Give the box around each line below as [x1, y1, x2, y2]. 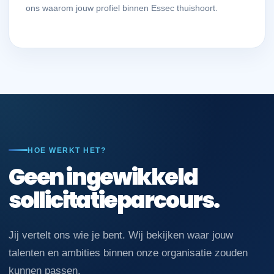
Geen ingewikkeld [9, 161, 198, 193]
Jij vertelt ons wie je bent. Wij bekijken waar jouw [9, 229, 233, 241]
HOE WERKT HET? [28, 146, 106, 155]
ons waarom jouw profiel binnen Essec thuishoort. [26, 3, 218, 13]
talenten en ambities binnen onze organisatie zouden [9, 246, 248, 259]
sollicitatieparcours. [9, 184, 219, 216]
